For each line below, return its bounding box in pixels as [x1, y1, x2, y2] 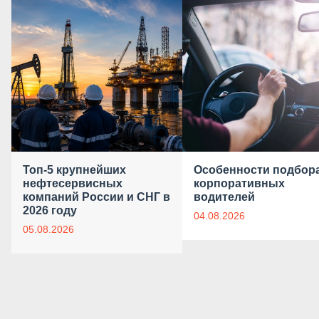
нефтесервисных [22, 177, 122, 190]
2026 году [22, 204, 77, 217]
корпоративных [193, 177, 285, 190]
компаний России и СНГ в [22, 191, 170, 204]
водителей [193, 191, 255, 204]
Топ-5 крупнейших [22, 164, 126, 177]
